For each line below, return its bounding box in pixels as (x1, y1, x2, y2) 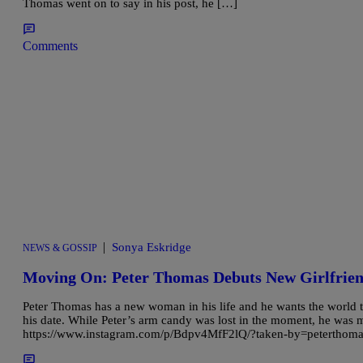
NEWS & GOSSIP (23, 242, 97, 254)
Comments (23, 39, 78, 53)
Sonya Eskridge (112, 241, 191, 254)
